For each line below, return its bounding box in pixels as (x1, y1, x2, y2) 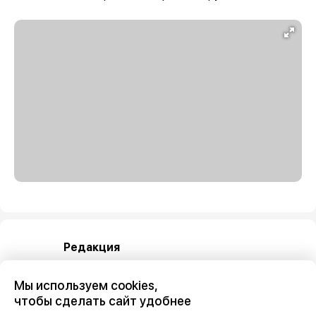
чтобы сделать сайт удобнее (14, 293, 191, 308)
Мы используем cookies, (14, 278, 158, 293)
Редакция (63, 240, 120, 254)
